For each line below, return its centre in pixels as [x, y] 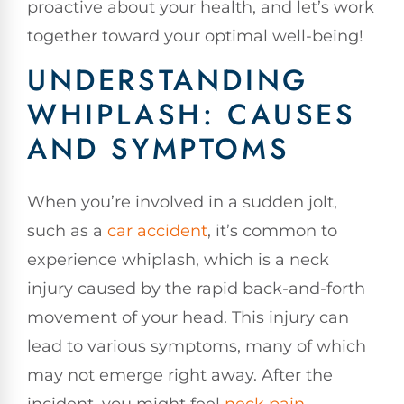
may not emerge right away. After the [180, 376]
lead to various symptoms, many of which [197, 347]
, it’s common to [272, 231]
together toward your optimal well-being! [195, 36]
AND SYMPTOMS [159, 149]
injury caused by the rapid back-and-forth [196, 289]
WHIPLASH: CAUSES [192, 115]
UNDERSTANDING [168, 81]
